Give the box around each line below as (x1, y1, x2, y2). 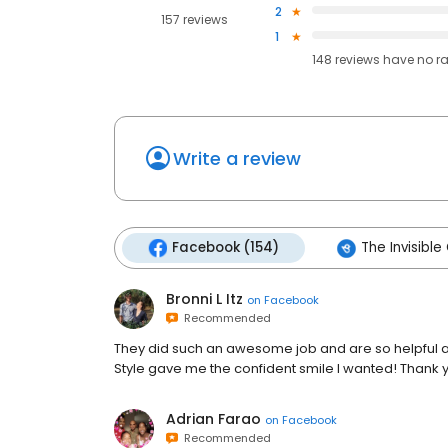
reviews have (334, 51, 414, 69)
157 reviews (160, 10, 228, 28)
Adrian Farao (166, 409, 261, 430)
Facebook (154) (172, 238, 279, 258)
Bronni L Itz (166, 289, 243, 310)
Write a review (173, 146, 301, 172)
